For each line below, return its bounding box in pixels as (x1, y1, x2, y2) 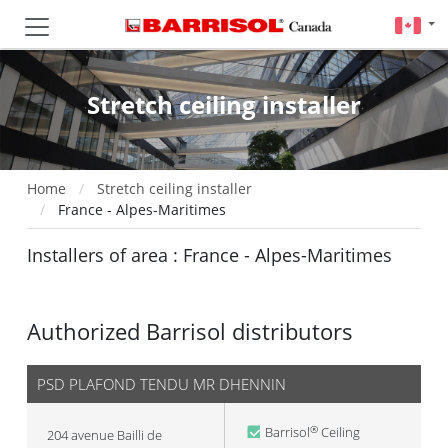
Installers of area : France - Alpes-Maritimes (27, 243, 392, 267)
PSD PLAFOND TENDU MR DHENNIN (37, 374, 286, 394)
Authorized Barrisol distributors (27, 317, 353, 346)
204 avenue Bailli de (47, 426, 162, 444)
